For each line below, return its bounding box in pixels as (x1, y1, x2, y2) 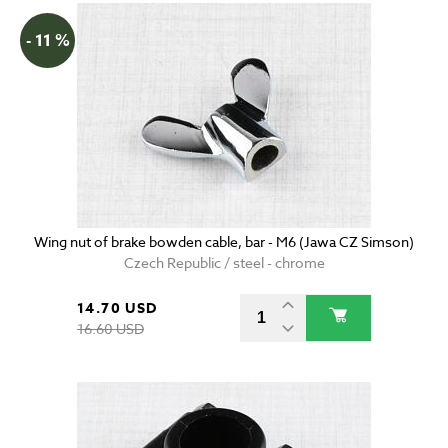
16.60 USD (77, 319, 144, 339)
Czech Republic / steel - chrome (123, 253, 325, 273)
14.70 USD (77, 298, 158, 320)
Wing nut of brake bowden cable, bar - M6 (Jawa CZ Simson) (34, 232, 414, 252)
